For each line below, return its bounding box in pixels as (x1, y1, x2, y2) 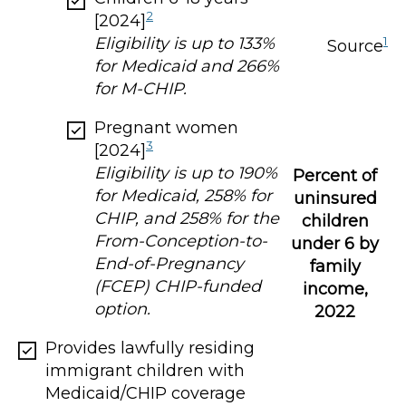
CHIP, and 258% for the (94, 208, 279, 228)
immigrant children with (45, 360, 245, 381)
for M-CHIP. (94, 78, 187, 99)
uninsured (293, 188, 377, 208)
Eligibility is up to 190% (94, 162, 277, 183)
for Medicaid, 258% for (94, 185, 272, 206)
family (309, 256, 361, 276)
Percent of (293, 165, 378, 186)
